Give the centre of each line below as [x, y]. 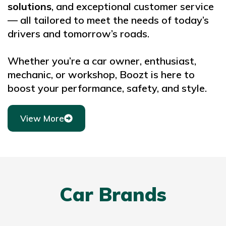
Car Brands [113, 194]
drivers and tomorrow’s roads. [78, 34]
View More [42, 119]
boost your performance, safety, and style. [107, 88]
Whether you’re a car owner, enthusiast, [102, 61]
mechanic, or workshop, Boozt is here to [101, 75]
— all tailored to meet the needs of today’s [108, 20]
